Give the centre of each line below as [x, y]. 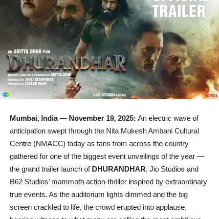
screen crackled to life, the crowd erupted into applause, [98, 207]
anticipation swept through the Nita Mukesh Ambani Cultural [104, 131]
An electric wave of [168, 118]
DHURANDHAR [119, 169]
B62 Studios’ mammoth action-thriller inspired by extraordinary [109, 182]
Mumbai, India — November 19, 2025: [74, 118]
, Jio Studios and [172, 169]
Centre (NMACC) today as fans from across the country [99, 144]
